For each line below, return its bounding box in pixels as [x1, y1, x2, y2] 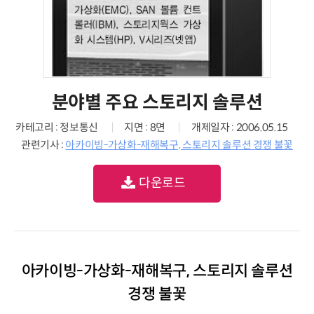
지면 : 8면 [124, 121, 165, 134]
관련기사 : [20, 138, 66, 151]
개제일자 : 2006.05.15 [191, 121, 288, 134]
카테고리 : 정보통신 [15, 121, 99, 134]
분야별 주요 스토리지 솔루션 [51, 91, 263, 114]
